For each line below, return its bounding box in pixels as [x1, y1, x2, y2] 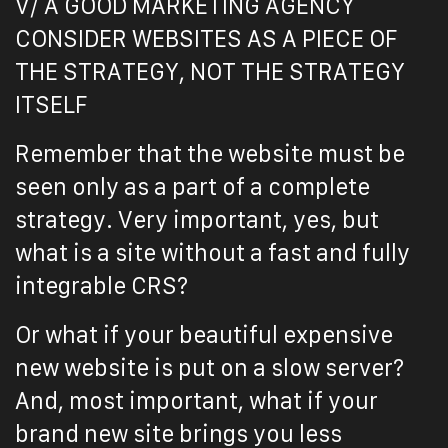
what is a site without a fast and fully [15, 240, 410, 266]
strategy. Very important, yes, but [15, 207, 379, 233]
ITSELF [15, 92, 88, 118]
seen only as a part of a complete [15, 174, 370, 200]
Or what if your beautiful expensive [15, 322, 393, 348]
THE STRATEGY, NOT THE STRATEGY [15, 59, 405, 85]
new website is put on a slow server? [15, 355, 404, 381]
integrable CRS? [15, 273, 188, 299]
